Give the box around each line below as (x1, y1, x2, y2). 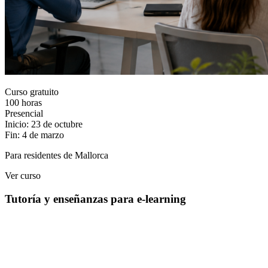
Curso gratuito (5, 86, 59, 97)
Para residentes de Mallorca (5, 150, 108, 160)
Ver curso (5, 170, 41, 181)
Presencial (5, 108, 43, 118)
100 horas (5, 97, 42, 108)
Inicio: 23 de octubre (5, 118, 83, 129)
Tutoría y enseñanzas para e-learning (5, 192, 186, 205)
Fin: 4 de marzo (5, 129, 64, 140)
